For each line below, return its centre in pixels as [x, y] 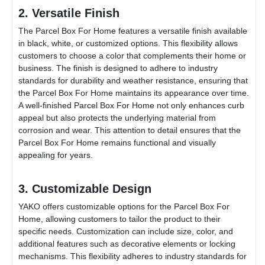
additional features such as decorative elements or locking [127, 243]
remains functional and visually [157, 142]
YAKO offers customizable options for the [96, 206]
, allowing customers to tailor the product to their [131, 219]
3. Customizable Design [85, 188]
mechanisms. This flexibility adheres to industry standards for [132, 256]
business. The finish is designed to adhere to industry [118, 68]
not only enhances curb [199, 105]
